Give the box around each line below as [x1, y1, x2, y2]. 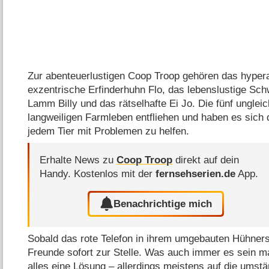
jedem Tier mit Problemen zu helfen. [28, 125, 190, 137]
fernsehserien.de [156, 168, 236, 180]
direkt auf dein [172, 154, 240, 166]
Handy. [40, 168, 74, 180]
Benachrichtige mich [113, 198, 213, 210]
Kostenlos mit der [74, 168, 156, 180]
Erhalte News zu [40, 154, 117, 166]
